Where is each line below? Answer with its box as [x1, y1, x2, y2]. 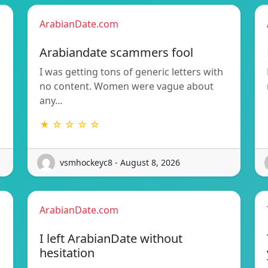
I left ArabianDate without [39, 230, 182, 246]
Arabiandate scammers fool [39, 44, 193, 60]
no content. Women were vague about [39, 79, 214, 93]
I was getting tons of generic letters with [39, 65, 223, 78]
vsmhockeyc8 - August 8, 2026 [60, 157, 180, 169]
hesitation [39, 244, 95, 261]
